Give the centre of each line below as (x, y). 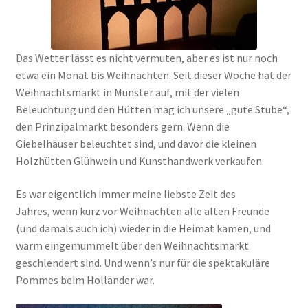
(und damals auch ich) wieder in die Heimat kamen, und (143, 228)
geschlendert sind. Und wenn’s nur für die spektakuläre (143, 262)
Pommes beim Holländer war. (85, 279)
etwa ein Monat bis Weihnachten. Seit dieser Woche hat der (153, 75)
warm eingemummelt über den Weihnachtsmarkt (132, 245)
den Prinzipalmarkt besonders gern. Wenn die (122, 127)
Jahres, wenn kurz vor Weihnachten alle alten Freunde (142, 211)
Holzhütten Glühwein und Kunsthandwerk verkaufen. (140, 161)
